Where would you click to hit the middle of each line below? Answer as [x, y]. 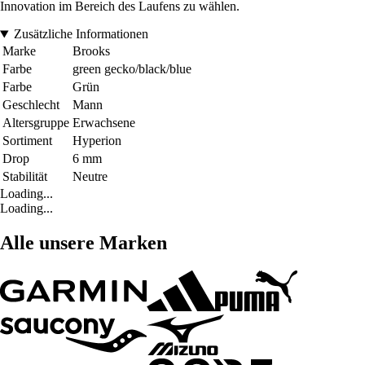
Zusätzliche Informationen [81, 34]
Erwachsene [104, 123]
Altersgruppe [36, 123]
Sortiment [27, 141]
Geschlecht [31, 105]
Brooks [91, 51]
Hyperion [97, 141]
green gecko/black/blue [132, 69]
